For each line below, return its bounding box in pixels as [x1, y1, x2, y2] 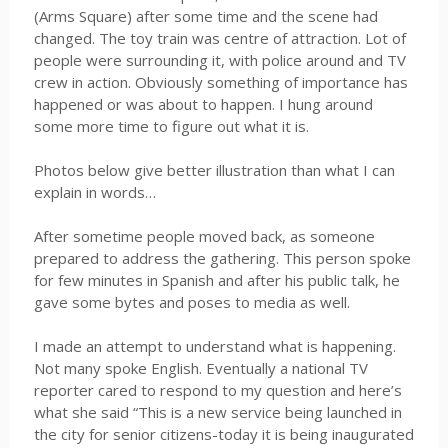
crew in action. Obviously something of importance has [33, 72, 408, 92]
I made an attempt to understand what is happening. [33, 336, 396, 356]
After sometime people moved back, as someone [33, 226, 375, 246]
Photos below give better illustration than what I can [33, 160, 395, 180]
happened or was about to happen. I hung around [33, 94, 373, 114]
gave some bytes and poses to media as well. [33, 292, 350, 312]
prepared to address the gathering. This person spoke [33, 248, 411, 268]
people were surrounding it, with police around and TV [33, 50, 406, 70]
